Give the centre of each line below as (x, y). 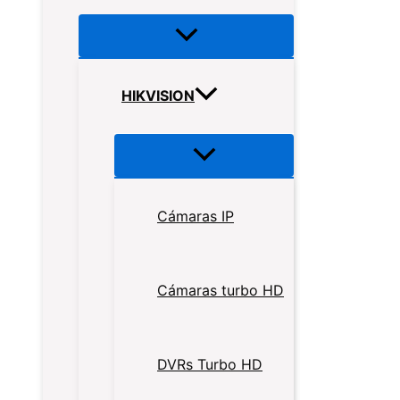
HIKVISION (158, 96)
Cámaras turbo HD (221, 290)
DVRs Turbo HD (210, 364)
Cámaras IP (196, 216)
